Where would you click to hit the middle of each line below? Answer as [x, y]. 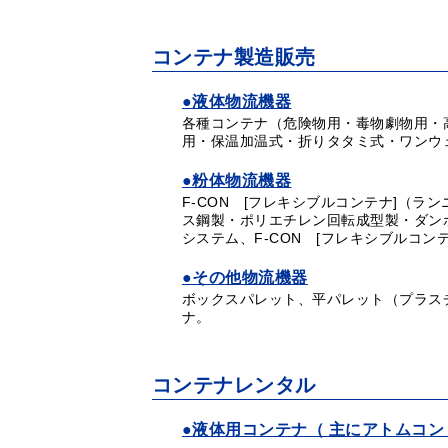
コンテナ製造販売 [234, 57]
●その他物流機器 [245, 277]
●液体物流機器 [237, 101]
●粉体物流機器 [237, 180]
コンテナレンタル [234, 385]
